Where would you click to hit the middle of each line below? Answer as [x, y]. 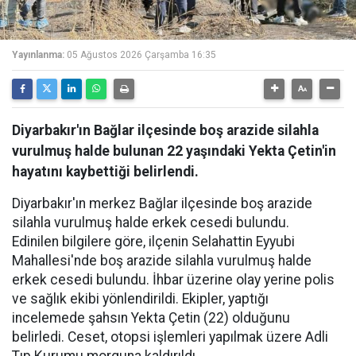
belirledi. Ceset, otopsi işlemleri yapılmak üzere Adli [170, 337]
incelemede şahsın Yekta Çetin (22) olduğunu [151, 318]
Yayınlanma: [38, 55]
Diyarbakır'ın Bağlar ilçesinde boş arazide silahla [165, 130]
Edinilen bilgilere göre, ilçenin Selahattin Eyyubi [153, 242]
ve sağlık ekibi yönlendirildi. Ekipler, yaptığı [140, 299]
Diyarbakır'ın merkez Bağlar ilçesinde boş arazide [162, 203]
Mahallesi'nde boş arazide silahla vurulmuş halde [162, 261]
